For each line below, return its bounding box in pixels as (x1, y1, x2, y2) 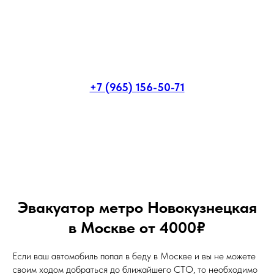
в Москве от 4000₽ (68, 218, 206, 237)
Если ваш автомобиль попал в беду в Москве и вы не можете (12, 250, 256, 262)
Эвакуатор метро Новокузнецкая (17, 198, 257, 217)
